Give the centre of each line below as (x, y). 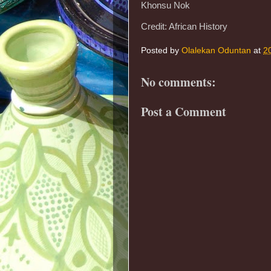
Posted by (161, 51)
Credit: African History (184, 26)
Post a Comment (184, 112)
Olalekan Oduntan (216, 51)
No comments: (178, 82)
